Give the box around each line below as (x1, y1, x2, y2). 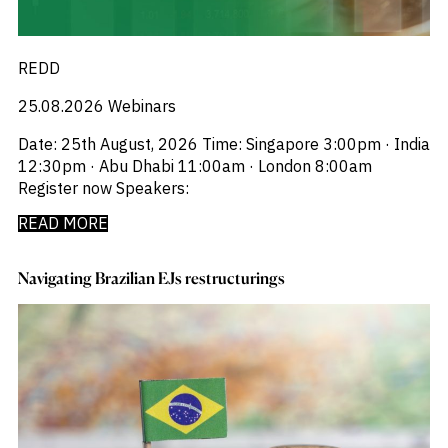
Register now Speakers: (17, 178, 189, 199)
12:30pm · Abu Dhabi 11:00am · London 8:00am (17, 156, 372, 177)
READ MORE (17, 213, 108, 234)
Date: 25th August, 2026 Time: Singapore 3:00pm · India (17, 134, 430, 155)
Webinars (107, 96, 176, 117)
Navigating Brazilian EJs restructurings (17, 268, 285, 289)
